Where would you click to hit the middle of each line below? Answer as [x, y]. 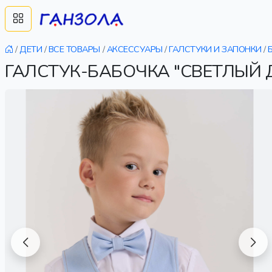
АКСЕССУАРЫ [134, 49]
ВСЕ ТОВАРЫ [74, 49]
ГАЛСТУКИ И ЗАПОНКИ [215, 49]
